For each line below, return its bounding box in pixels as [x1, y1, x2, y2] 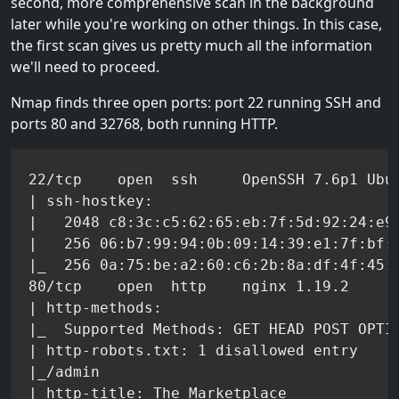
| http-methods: [28, 298, 162, 316]
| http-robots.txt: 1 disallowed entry [28, 341, 358, 359]
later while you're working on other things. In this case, [11, 13, 382, 34]
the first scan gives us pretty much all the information [11, 35, 372, 55]
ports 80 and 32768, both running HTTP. [11, 113, 278, 134]
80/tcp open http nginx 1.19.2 [28, 277, 349, 295]
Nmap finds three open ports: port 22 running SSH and [11, 92, 381, 112]
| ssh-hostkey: [28, 191, 153, 209]
